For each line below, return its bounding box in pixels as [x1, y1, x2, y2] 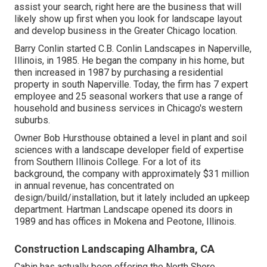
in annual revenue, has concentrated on [14, 179, 174, 191]
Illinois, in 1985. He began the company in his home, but [14, 54, 244, 66]
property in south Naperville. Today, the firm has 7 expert [14, 78, 248, 90]
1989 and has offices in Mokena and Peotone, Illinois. [14, 215, 236, 227]
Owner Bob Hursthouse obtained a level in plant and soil [14, 132, 247, 144]
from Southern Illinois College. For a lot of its [14, 156, 201, 167]
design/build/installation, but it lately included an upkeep [14, 191, 250, 203]
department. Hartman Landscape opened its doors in [14, 203, 232, 215]
